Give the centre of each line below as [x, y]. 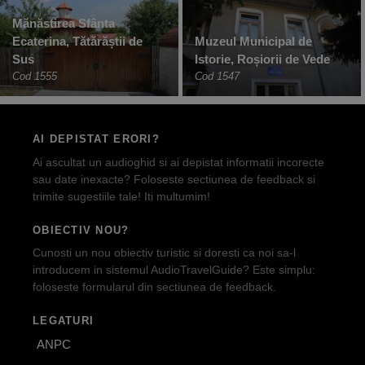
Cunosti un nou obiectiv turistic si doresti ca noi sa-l [164, 253]
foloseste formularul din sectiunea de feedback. [154, 287]
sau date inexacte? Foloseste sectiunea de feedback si [174, 179]
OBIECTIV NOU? [81, 230]
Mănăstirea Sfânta [64, 24]
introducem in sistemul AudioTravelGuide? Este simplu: [174, 270]
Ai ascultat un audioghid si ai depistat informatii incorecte [178, 162]
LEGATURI [64, 321]
